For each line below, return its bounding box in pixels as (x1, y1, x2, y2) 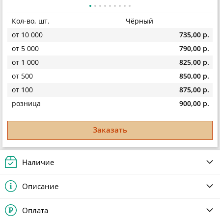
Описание (22, 181, 58, 191)
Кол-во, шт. (12, 16, 50, 26)
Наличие (22, 157, 54, 167)
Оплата (22, 205, 48, 215)
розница (12, 99, 41, 109)
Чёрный (126, 16, 153, 26)
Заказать (93, 125, 127, 135)
